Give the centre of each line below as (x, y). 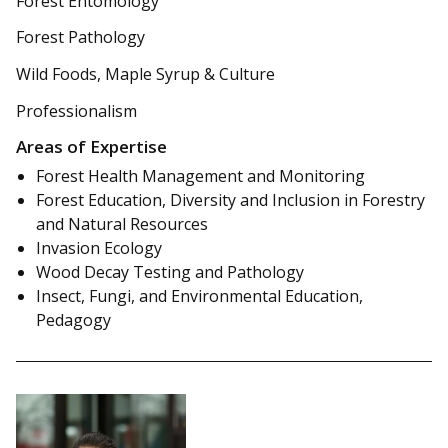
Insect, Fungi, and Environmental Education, (199, 295)
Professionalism (76, 110)
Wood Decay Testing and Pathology (170, 271)
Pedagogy (73, 319)
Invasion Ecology (99, 247)
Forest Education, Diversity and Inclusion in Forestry (230, 199)
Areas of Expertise (91, 147)
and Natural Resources (122, 223)
